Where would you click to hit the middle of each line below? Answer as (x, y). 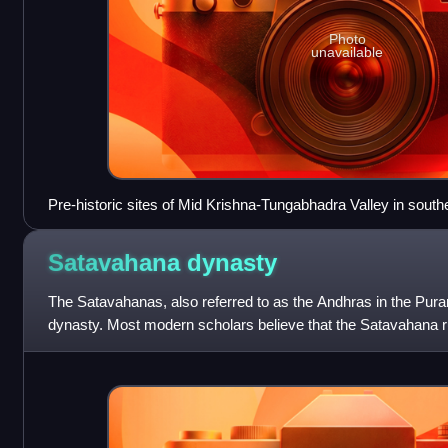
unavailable (347, 52)
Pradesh (75, 227)
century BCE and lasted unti (138, 347)
